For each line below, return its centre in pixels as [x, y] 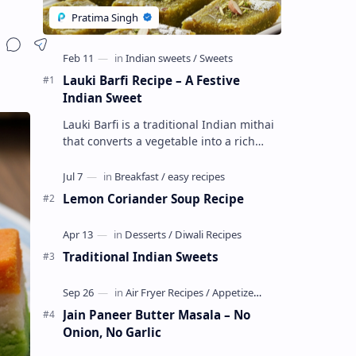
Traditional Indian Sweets [140, 256]
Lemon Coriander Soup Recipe [153, 198]
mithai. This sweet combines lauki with [166, 157]
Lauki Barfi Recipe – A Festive [151, 80]
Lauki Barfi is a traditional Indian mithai [168, 124]
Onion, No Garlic [112, 332]
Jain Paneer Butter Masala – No [156, 314]
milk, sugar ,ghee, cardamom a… [150, 174]
